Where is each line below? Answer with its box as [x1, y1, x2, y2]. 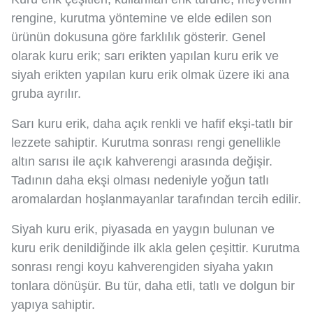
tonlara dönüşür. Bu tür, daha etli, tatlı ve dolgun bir [11, 278, 295, 293]
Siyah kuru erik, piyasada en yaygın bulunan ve [11, 221, 275, 236]
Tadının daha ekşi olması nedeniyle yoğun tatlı [11, 173, 269, 187]
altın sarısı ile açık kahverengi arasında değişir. [11, 154, 272, 168]
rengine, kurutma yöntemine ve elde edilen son [11, 10, 272, 25]
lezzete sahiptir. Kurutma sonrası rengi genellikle [11, 135, 281, 150]
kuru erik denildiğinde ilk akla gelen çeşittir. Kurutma [11, 240, 300, 255]
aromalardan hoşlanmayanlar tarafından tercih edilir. [11, 191, 301, 206]
